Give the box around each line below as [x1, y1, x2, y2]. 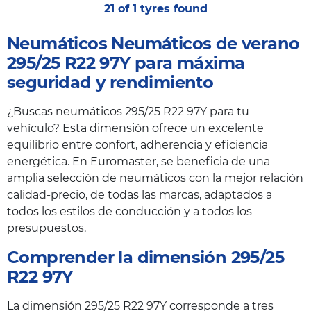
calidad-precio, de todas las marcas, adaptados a [7, 187, 272, 201]
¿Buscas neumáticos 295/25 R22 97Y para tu [7, 104, 249, 118]
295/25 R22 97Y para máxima [7, 52, 245, 73]
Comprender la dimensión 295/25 [7, 246, 284, 267]
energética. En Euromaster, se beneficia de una [7, 154, 270, 168]
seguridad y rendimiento [7, 72, 214, 92]
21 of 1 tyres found [103, 1, 208, 15]
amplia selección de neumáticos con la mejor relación [7, 171, 303, 185]
